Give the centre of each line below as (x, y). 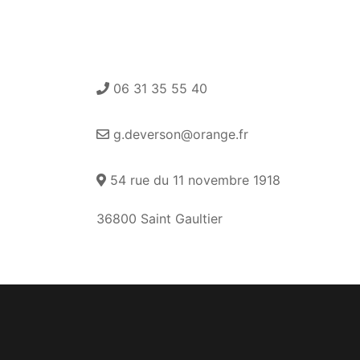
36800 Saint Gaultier (160, 218)
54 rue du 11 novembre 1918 (193, 180)
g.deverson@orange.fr (179, 135)
